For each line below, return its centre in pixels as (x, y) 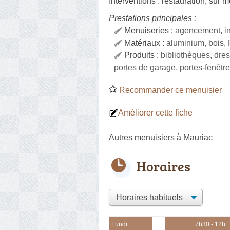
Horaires (164, 166)
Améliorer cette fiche (155, 112)
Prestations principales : (152, 18)
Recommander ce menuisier (169, 90)
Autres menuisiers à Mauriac (161, 137)
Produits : (142, 55)
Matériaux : (145, 43)
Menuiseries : (150, 30)
